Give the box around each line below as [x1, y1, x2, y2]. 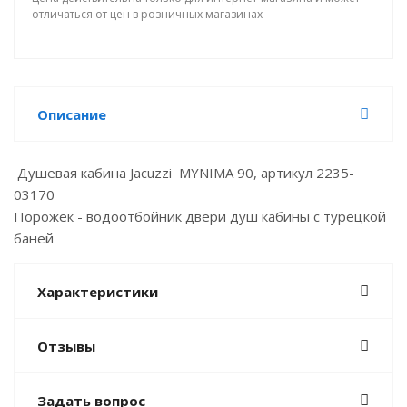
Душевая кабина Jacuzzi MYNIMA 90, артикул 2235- [14, 164, 354, 182]
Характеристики [37, 283, 158, 301]
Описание [37, 105, 106, 124]
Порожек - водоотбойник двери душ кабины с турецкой [14, 207, 386, 225]
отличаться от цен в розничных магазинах [32, 6, 263, 22]
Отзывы [37, 337, 95, 355]
